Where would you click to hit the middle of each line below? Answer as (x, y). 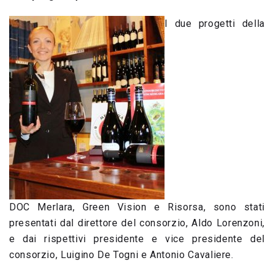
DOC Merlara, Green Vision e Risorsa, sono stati (137, 207)
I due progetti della (215, 23)
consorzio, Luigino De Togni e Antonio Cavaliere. (121, 254)
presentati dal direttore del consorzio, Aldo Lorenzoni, (137, 223)
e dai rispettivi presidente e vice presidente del (137, 239)
